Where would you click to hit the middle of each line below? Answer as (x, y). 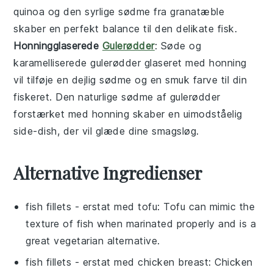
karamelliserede (52, 62)
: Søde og (178, 45)
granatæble (197, 11)
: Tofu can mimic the (206, 206)
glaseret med (175, 62)
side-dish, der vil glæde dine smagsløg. (106, 131)
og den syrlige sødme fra (108, 11)
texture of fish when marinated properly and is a (141, 223)
